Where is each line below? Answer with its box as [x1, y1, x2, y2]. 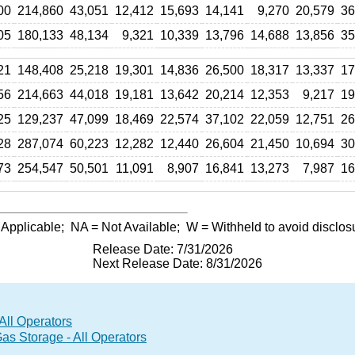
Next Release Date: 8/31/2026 [93, 257, 262, 270]
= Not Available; [88, 220, 186, 234]
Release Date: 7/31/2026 [93, 242, 233, 256]
